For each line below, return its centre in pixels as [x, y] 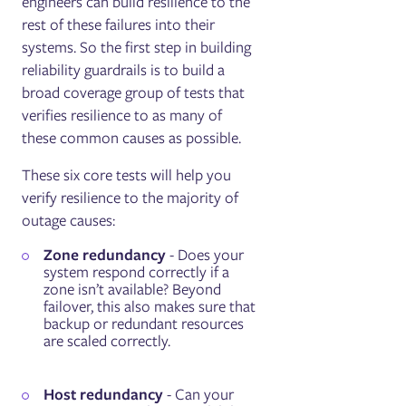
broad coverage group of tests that [134, 92]
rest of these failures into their [119, 24]
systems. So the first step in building [137, 47]
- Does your [205, 254]
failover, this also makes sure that [150, 306]
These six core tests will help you [127, 174]
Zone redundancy [105, 254]
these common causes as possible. [132, 137]
